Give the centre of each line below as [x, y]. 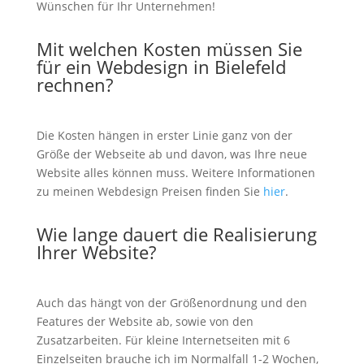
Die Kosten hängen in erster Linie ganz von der [164, 135]
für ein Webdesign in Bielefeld [161, 67]
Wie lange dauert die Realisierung [176, 234]
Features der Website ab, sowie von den [145, 321]
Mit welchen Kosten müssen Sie [169, 49]
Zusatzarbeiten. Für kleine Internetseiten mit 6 [163, 340]
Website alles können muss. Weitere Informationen [175, 173]
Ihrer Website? [96, 252]
